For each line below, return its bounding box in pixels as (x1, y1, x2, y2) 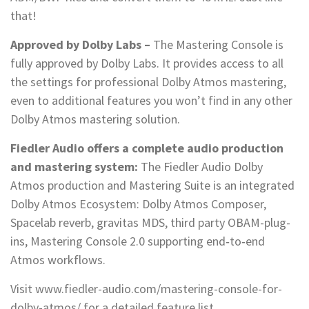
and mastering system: (10, 159, 138, 175)
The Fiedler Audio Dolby (138, 159, 263, 175)
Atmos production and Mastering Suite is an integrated (10, 177, 295, 194)
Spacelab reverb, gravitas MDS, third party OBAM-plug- (10, 215, 290, 231)
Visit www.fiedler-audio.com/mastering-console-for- (10, 281, 282, 297)
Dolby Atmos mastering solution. (10, 111, 180, 128)
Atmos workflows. (10, 252, 108, 268)
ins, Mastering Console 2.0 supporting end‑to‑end (10, 233, 265, 250)
